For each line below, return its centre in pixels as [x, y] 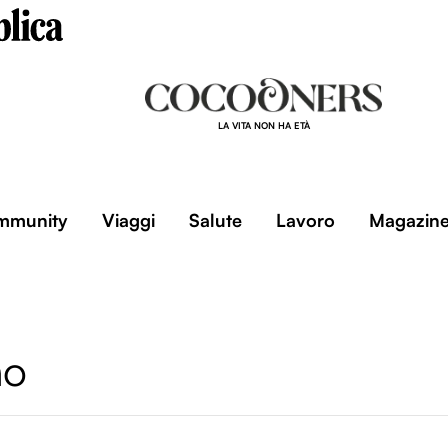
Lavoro [305, 220]
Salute [215, 220]
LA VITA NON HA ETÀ [263, 125]
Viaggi [128, 220]
